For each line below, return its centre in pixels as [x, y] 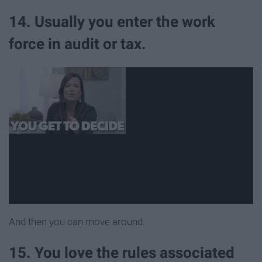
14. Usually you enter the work [112, 22]
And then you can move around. [77, 221]
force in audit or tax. [77, 44]
